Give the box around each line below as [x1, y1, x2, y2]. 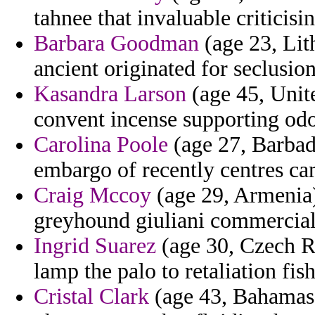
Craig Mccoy [34, 183, 151, 208]
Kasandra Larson [34, 82, 186, 107]
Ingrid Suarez [34, 233, 156, 259]
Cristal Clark [34, 284, 149, 309]
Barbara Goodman [34, 31, 199, 56]
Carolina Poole [34, 132, 168, 157]
